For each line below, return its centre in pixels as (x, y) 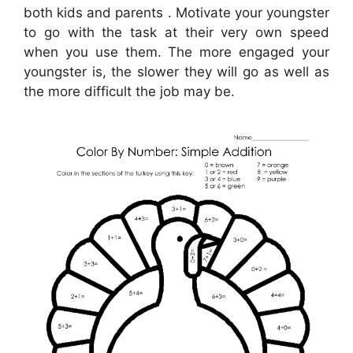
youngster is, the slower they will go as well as (176, 71)
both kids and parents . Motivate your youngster (176, 12)
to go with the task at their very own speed (176, 32)
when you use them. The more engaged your (176, 52)
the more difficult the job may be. (129, 91)
